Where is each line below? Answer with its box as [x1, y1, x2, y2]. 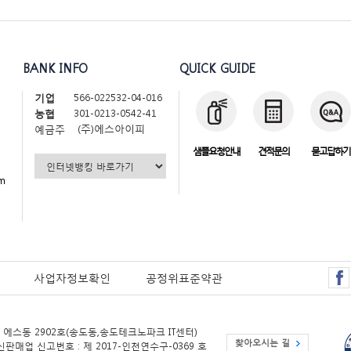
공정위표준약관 [146, 270, 223, 285]
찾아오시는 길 [235, 338, 290, 348]
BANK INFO [23, 60, 88, 76]
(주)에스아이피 [78, 122, 145, 136]
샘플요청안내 [192, 145, 240, 157]
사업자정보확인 [34, 270, 110, 285]
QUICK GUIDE [179, 60, 255, 76]
